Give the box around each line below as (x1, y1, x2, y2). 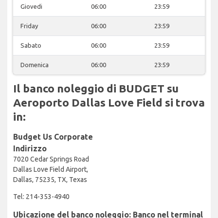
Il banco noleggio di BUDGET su (13, 82, 179, 94)
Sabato (20, 41, 41, 49)
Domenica (20, 61, 49, 68)
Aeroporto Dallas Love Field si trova (13, 96, 205, 109)
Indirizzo (13, 144, 47, 153)
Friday (20, 22, 38, 29)
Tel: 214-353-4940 (13, 192, 70, 200)
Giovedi (20, 2, 42, 10)
